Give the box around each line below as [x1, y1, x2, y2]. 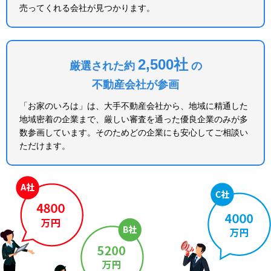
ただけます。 [19, 140, 70, 151]
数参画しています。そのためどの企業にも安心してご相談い [19, 127, 248, 137]
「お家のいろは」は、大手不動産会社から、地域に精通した [19, 100, 248, 111]
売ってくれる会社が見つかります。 [19, 2, 155, 13]
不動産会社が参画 [92, 78, 179, 91]
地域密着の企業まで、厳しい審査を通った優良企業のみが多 [19, 114, 248, 124]
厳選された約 [69, 59, 135, 72]
